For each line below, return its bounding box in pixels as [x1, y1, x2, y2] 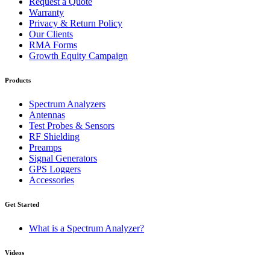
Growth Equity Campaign [29, 51, 128, 61]
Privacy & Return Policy [29, 18, 122, 29]
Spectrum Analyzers [29, 99, 105, 110]
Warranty [29, 7, 64, 18]
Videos [5, 249, 24, 257]
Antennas [29, 110, 65, 121]
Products [5, 77, 31, 84]
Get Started [5, 201, 39, 209]
